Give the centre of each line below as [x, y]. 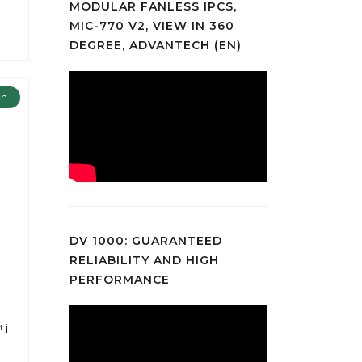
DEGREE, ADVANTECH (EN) [156, 45]
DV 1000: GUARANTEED [146, 241]
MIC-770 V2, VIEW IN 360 [152, 25]
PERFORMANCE [120, 280]
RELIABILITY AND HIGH [144, 261]
